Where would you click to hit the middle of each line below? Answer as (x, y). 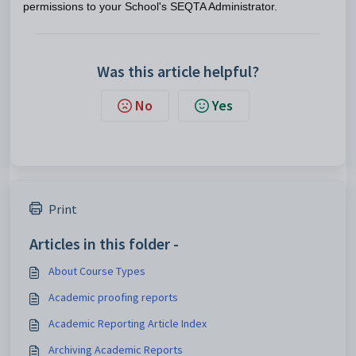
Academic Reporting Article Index (128, 323)
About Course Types (97, 271)
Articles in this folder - (104, 244)
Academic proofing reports (113, 297)
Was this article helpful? (178, 71)
